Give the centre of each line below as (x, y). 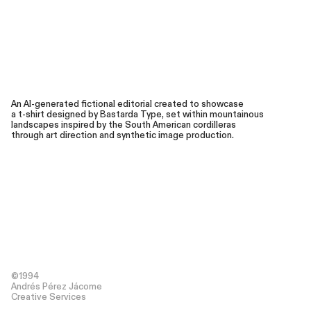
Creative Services (48, 297)
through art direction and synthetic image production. (122, 136)
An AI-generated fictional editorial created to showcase (127, 104)
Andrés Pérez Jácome (56, 287)
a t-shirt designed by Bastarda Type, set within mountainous (137, 115)
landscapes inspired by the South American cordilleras (123, 125)
